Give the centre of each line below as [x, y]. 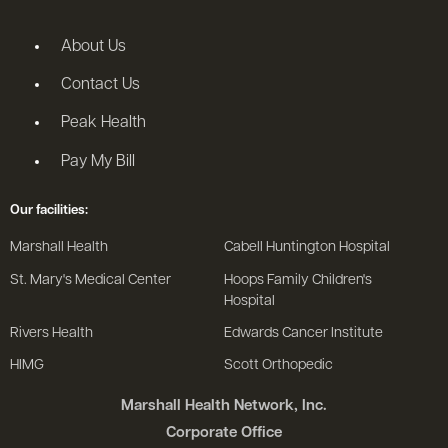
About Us [94, 46]
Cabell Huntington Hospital [307, 248]
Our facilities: [49, 210]
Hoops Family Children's [298, 280]
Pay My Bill [98, 161]
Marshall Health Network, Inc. [224, 406]
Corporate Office [224, 433]
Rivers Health [51, 333]
